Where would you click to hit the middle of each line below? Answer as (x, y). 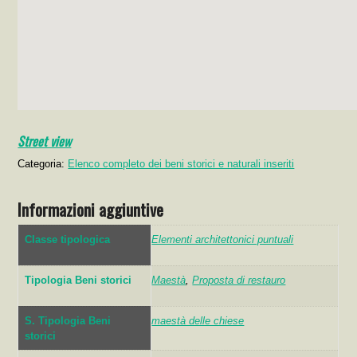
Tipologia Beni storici (78, 280)
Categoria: (43, 163)
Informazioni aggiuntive (91, 209)
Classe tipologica (68, 239)
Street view (45, 141)
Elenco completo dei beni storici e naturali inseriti (181, 163)
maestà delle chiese (198, 320)
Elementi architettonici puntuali (223, 239)
